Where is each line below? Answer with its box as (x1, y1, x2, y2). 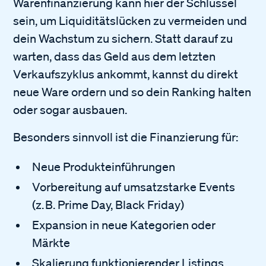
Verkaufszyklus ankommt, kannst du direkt (13, 66, 239, 81)
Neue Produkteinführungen (32, 159, 176, 174)
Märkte (32, 235, 71, 250)
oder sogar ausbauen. (13, 102, 128, 117)
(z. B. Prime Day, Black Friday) (32, 197, 185, 212)
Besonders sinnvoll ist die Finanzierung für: (13, 129, 239, 144)
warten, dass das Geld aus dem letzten (13, 49, 216, 64)
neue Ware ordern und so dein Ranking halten (13, 84, 252, 99)
